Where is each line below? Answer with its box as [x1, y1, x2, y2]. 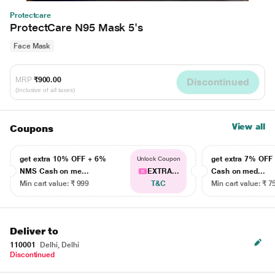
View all [231, 122, 265, 131]
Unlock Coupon [136, 155, 180, 162]
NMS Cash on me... [20, 167, 89, 176]
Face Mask [14, 42, 51, 50]
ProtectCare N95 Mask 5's [10, 21, 144, 34]
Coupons [10, 123, 53, 134]
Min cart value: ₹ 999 [20, 179, 90, 188]
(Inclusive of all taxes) [15, 86, 76, 93]
